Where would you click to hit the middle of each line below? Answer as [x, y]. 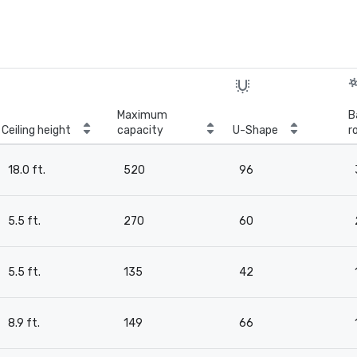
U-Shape [255, 130]
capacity [140, 130]
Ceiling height [36, 130]
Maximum [142, 115]
